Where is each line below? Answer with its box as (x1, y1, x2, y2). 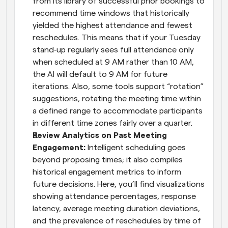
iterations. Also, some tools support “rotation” (33, 82, 204, 91)
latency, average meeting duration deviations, (33, 204, 200, 213)
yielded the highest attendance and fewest (33, 21, 192, 30)
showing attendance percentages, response (33, 192, 196, 201)
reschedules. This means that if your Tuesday (33, 33, 201, 42)
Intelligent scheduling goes (88, 143, 186, 152)
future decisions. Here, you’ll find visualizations (33, 180, 205, 188)
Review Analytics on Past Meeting (33, 131, 167, 139)
